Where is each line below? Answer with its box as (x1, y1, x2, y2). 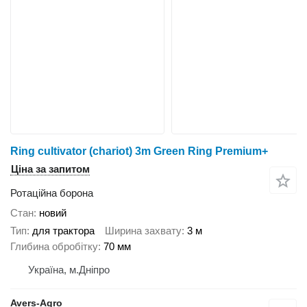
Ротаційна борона (10, 186, 93, 199)
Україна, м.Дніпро (28, 264, 110, 276)
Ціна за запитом (11, 162, 90, 175)
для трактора (32, 225, 95, 237)
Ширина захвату (105, 225, 182, 237)
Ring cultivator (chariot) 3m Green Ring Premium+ (10, 145, 268, 157)
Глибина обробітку (10, 241, 98, 253)
